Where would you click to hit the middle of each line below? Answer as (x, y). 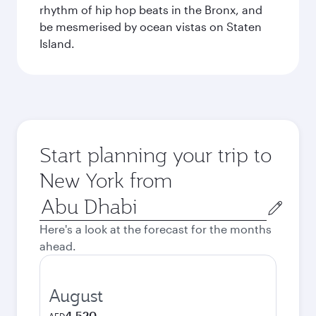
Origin (55, 201)
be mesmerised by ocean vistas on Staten (151, 26)
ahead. (58, 246)
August (76, 296)
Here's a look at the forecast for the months (156, 229)
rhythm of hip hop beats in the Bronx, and (151, 10)
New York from (106, 180)
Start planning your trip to (156, 155)
